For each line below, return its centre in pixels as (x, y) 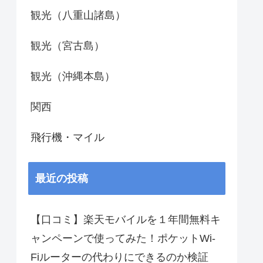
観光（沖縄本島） (73, 77)
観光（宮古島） (68, 46)
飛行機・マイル (68, 138)
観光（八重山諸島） (78, 16)
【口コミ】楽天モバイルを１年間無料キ (126, 220)
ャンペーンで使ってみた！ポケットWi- (123, 239)
